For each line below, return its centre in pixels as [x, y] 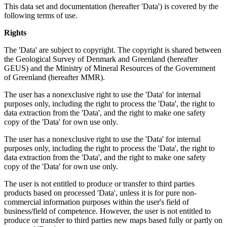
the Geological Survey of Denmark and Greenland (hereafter [101, 59]
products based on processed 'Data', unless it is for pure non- [100, 193]
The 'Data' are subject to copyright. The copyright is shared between [113, 50]
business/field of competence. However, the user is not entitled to [107, 211]
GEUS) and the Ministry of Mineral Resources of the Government [110, 68]
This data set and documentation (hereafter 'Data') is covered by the [111, 6]
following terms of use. [41, 15]
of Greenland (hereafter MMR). [54, 77]
